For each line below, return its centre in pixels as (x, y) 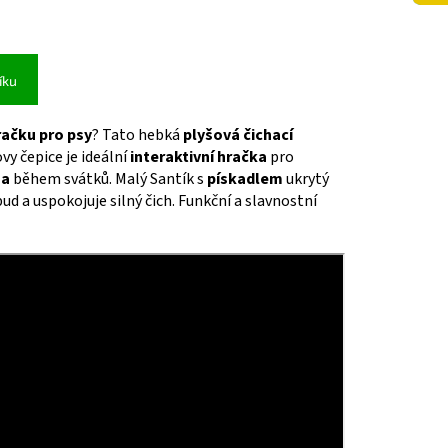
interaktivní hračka (198, 157)
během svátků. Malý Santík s (108, 179)
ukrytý (306, 179)
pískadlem (245, 179)
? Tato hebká (137, 135)
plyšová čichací (238, 135)
